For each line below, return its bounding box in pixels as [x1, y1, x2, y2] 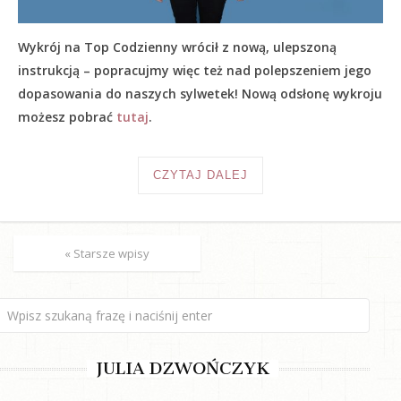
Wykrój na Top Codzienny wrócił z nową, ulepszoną [18, 38, 337, 56]
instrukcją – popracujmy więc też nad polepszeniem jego [18, 62, 371, 80]
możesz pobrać [18, 108, 116, 126]
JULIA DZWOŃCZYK [96, 358, 269, 380]
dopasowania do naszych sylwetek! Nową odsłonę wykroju [18, 85, 382, 103]
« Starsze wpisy [64, 245, 149, 262]
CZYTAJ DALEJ [153, 168, 248, 183]
